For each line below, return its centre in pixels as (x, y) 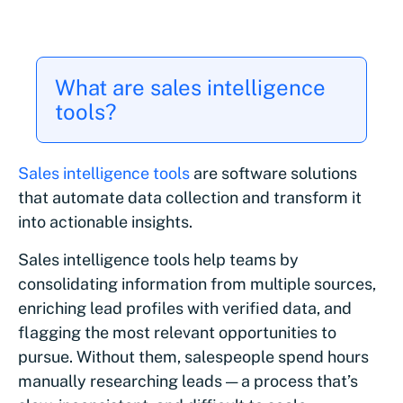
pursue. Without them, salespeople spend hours (193, 357)
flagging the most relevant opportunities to (177, 333)
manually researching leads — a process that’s (188, 381)
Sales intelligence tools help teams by (158, 260)
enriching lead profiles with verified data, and (185, 309)
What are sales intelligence (190, 88)
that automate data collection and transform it (190, 198)
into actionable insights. (105, 222)
